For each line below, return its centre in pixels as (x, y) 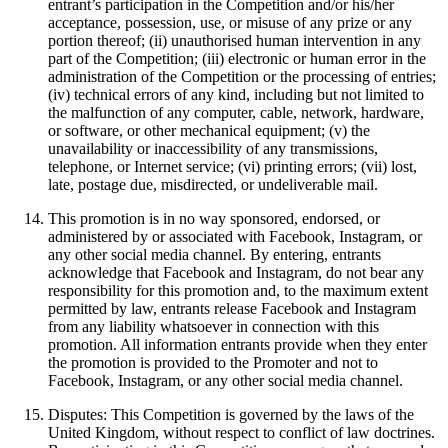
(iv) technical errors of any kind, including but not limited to (236, 95)
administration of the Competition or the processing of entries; (242, 77)
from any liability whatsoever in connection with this (213, 327)
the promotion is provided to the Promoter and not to (213, 363)
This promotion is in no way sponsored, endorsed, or (214, 219)
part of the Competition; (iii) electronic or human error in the (237, 59)
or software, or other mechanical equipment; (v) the (209, 131)
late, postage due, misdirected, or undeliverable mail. (213, 185)
